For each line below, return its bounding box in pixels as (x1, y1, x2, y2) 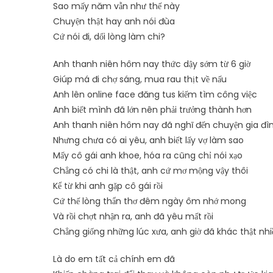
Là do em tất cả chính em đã (53, 253, 175, 265)
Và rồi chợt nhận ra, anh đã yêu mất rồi (53, 210, 213, 222)
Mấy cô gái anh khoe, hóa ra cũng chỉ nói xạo (53, 149, 243, 161)
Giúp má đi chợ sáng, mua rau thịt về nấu (53, 73, 227, 85)
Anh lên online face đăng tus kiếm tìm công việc (53, 88, 257, 101)
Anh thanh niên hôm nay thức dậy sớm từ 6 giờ (53, 58, 250, 70)
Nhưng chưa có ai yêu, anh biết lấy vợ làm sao (53, 134, 244, 146)
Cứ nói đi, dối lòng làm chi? (53, 30, 165, 43)
